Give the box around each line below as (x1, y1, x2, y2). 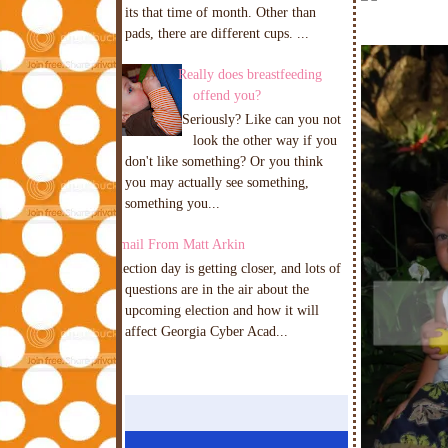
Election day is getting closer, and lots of (110, 259, 341, 276)
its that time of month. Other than (125, 4, 316, 20)
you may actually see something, (125, 173, 309, 190)
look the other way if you (192, 131, 337, 148)
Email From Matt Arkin (110, 235, 245, 252)
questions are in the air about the (125, 280, 309, 297)
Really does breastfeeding (177, 66, 322, 82)
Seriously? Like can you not (177, 110, 341, 127)
